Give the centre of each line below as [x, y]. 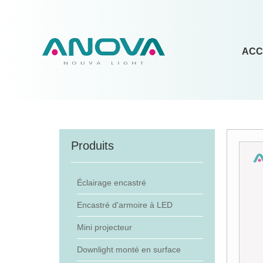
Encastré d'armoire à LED [124, 205]
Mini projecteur [104, 227]
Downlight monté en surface [129, 249]
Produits [92, 146]
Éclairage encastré [111, 183]
